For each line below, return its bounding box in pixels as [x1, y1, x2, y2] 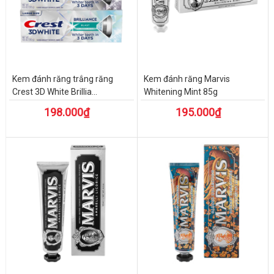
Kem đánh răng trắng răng [12, 74, 113, 84]
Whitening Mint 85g [143, 87, 218, 97]
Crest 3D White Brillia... [12, 87, 97, 97]
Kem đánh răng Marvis [143, 74, 230, 84]
